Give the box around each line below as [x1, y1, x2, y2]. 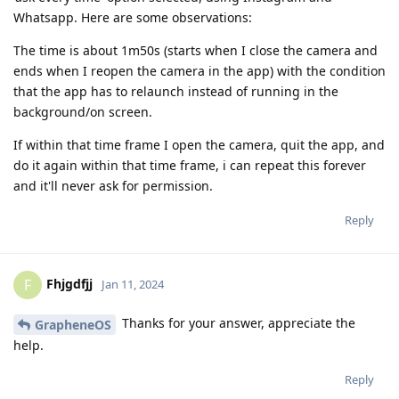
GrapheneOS [35, 315, 111, 333]
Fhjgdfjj [46, 274, 93, 292]
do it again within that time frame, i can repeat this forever [13, 157, 366, 175]
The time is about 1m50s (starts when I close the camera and [13, 42, 378, 60]
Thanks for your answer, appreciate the [118, 314, 355, 332]
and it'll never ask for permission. [13, 177, 213, 195]
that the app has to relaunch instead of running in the [13, 83, 338, 101]
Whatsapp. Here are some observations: [13, 9, 252, 27]
